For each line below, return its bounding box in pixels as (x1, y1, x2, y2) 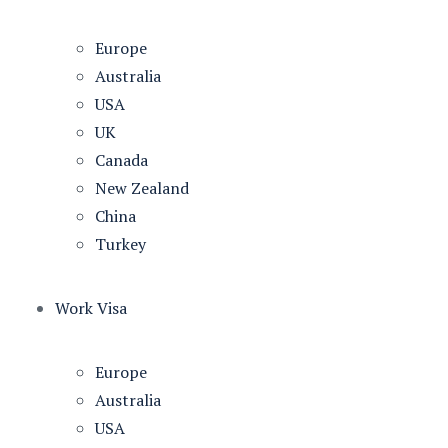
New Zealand (95, 177, 189, 199)
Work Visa (55, 297, 127, 319)
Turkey (95, 233, 146, 255)
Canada (95, 149, 148, 171)
